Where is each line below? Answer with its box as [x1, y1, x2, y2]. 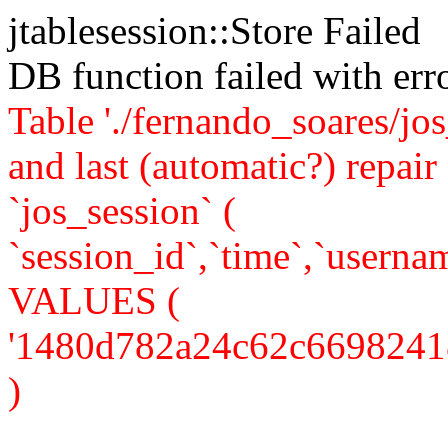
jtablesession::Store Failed [8, 9, 421, 52]
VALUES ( [8, 279, 180, 322]
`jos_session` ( [8, 189, 236, 232]
